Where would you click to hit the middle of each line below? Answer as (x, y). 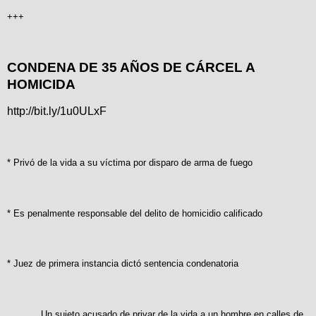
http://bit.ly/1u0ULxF (57, 111)
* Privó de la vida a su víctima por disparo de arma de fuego (130, 162)
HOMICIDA (41, 85)
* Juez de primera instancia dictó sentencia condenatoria (123, 264)
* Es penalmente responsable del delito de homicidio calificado (135, 213)
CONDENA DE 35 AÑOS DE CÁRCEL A (131, 68)
